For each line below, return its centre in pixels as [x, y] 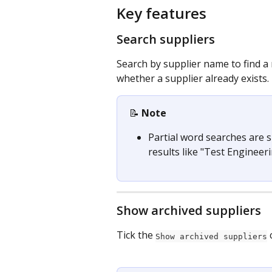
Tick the [136, 235]
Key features [161, 13]
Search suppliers [166, 39]
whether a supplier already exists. [193, 78]
